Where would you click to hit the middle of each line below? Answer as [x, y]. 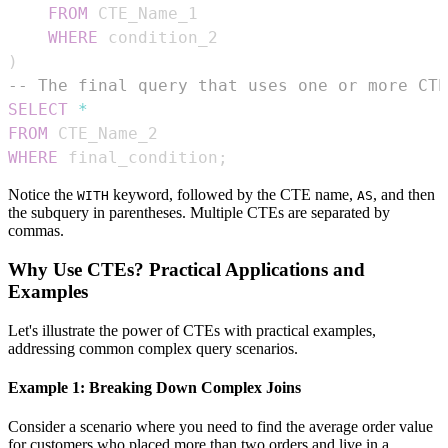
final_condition [138, 158]
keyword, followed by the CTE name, [233, 195]
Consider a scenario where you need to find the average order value [220, 427]
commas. [36, 231]
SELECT [38, 110]
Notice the [42, 195]
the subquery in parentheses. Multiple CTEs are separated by [199, 213]
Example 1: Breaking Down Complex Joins [154, 387]
